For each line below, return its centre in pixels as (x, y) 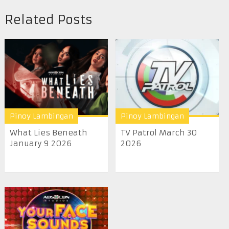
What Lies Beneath (48, 133)
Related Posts (48, 20)
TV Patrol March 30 (159, 133)
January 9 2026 (40, 144)
